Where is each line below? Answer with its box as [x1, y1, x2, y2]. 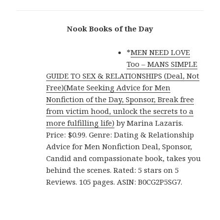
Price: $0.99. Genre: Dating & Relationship [46, 129, 194, 139]
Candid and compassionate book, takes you [46, 153, 201, 163]
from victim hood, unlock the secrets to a [46, 106, 194, 116]
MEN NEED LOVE [131, 47, 191, 57]
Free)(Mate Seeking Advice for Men [46, 82, 171, 92]
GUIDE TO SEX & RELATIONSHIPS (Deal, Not [46, 70, 200, 81]
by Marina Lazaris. [114, 117, 184, 128]
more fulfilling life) [46, 117, 115, 128]
